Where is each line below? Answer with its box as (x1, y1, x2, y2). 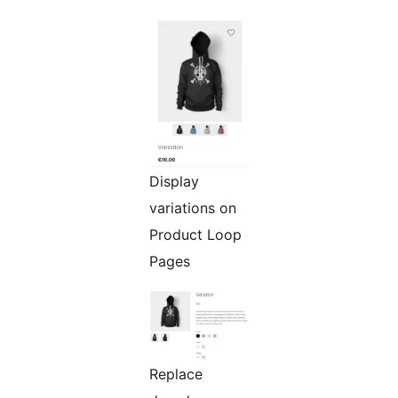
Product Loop (149, 226, 242, 244)
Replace (149, 365, 203, 384)
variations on (149, 199, 236, 218)
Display (149, 172, 199, 191)
